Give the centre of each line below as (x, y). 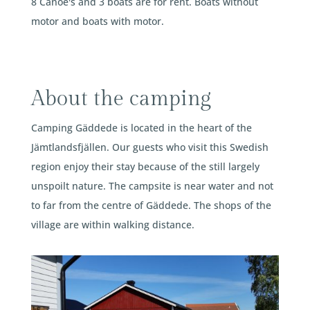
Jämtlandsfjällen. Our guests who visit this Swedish (149, 147)
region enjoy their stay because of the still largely (145, 166)
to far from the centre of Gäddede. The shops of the (151, 205)
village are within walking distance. (112, 224)
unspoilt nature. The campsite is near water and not (152, 185)
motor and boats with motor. (97, 21)
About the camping (121, 99)
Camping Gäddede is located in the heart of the (141, 127)
